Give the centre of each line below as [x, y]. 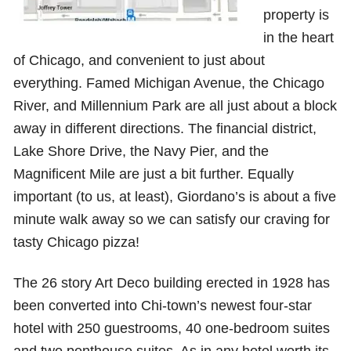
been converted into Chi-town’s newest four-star [163, 306]
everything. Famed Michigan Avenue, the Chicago [169, 83]
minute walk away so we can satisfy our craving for [172, 219]
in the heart [298, 38]
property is [296, 15]
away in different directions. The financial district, [165, 128]
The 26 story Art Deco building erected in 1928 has [172, 283]
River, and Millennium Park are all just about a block [175, 106]
